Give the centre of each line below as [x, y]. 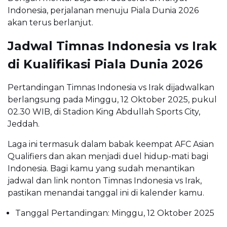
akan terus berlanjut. [50, 23]
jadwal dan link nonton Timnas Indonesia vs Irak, [105, 181]
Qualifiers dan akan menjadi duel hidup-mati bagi [108, 157]
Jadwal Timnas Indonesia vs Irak [112, 46]
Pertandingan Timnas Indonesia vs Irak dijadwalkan [111, 88]
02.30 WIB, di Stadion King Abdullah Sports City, [104, 112]
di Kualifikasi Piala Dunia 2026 [105, 64]
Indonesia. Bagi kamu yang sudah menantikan [101, 169]
